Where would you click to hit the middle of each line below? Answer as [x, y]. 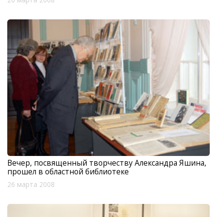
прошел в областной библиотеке [68, 171]
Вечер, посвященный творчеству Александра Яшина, [107, 163]
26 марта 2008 [31, 184]
